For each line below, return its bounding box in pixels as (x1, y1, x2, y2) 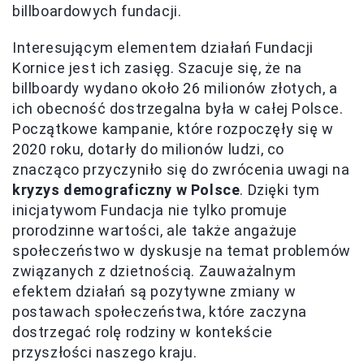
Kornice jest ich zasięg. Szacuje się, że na (12, 58, 302, 76)
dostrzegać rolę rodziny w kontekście (12, 323, 273, 340)
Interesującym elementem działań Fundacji (12, 38, 314, 56)
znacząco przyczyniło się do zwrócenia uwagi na (12, 160, 350, 178)
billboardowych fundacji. (12, 2, 182, 19)
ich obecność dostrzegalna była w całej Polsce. (12, 99, 344, 117)
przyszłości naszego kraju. (12, 343, 197, 361)
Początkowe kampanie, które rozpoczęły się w (12, 119, 334, 137)
